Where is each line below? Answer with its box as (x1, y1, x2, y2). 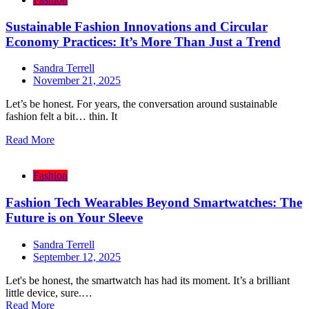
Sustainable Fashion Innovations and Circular (6, 19, 268, 34)
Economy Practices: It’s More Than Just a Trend (6, 34, 281, 49)
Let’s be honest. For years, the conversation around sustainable (6, 98, 277, 110)
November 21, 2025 (33, 74, 121, 87)
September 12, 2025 (33, 250, 121, 263)
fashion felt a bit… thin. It (6, 110, 117, 123)
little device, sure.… (6, 286, 92, 299)
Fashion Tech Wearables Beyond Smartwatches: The (6, 195, 302, 210)
